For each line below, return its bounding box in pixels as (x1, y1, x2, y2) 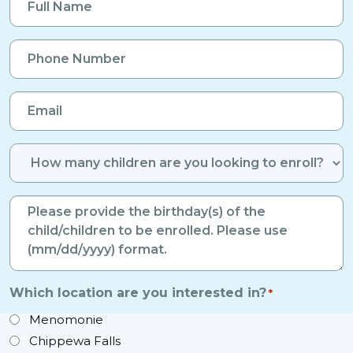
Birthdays (9, 197, 74, 213)
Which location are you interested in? (9, 284, 266, 300)
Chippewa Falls (29, 333, 121, 348)
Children (9, 211, 67, 227)
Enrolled (9, 189, 65, 205)
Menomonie (29, 311, 103, 327)
